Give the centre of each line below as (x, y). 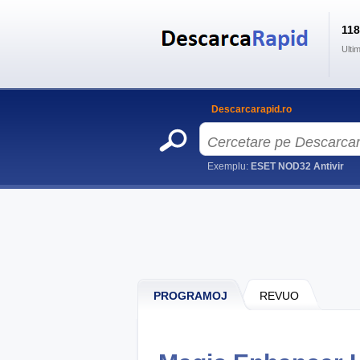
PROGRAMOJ (190, 296)
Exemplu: (229, 166)
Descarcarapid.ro (252, 109)
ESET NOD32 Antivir (297, 166)
